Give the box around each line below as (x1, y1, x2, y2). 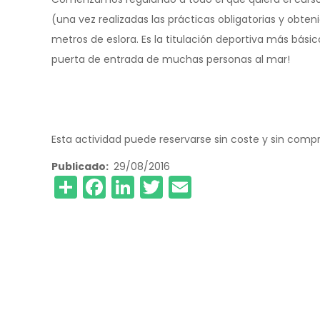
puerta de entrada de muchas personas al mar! (51, 52, 290, 66)
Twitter (163, 169, 238, 201)
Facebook (106, 169, 214, 201)
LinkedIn (134, 169, 223, 201)
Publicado (51, 159, 106, 174)
